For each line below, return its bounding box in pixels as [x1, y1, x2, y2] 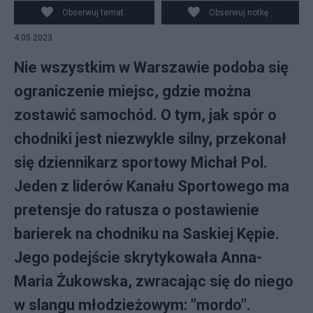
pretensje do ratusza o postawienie [14, 201, 259, 219]
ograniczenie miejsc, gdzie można [14, 82, 251, 100]
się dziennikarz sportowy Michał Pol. [14, 154, 268, 171]
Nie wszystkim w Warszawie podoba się [14, 59, 289, 76]
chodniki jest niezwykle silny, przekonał [14, 130, 286, 147]
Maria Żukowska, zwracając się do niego [14, 272, 293, 290]
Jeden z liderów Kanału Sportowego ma [14, 177, 289, 195]
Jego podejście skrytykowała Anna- [14, 249, 262, 266]
